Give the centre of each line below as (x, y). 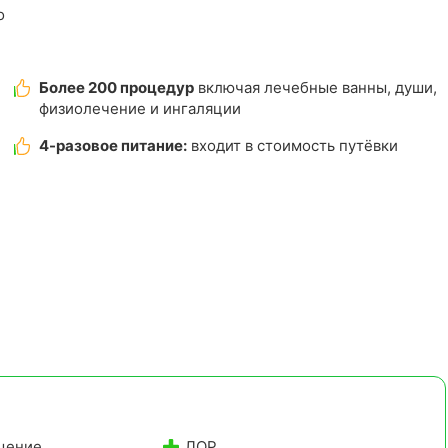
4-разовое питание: (113, 145)
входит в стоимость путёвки (293, 145)
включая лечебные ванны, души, (316, 87)
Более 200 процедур (117, 87)
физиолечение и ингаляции (140, 108)
